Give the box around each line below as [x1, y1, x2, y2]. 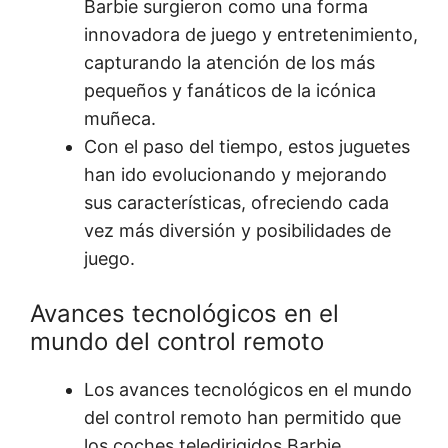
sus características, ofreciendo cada [84, 192, 389, 214]
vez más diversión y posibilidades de [84, 220, 391, 242]
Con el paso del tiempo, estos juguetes [84, 136, 410, 158]
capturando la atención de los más [84, 52, 375, 74]
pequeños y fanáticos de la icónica [84, 80, 376, 102]
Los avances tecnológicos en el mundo [84, 379, 412, 401]
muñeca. [84, 108, 156, 130]
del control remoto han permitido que [84, 407, 401, 429]
